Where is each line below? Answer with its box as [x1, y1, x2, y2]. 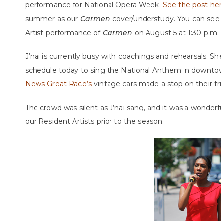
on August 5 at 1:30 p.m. [132, 28, 219, 37]
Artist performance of [25, 28, 103, 37]
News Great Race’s [25, 79, 94, 88]
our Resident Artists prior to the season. [25, 117, 164, 126]
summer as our [25, 14, 80, 23]
